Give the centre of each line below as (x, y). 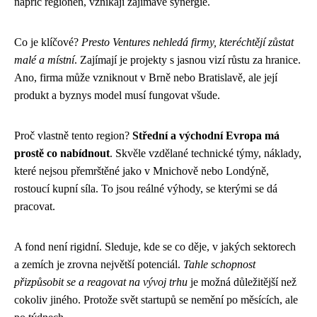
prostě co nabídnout (62, 153)
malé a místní (44, 59)
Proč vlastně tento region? (73, 135)
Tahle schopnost (219, 264)
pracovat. (35, 206)
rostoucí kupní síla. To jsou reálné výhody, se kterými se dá (146, 188)
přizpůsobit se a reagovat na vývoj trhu (101, 282)
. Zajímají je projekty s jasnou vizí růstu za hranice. (188, 59)
